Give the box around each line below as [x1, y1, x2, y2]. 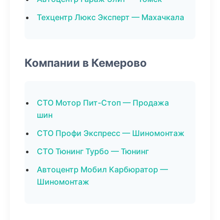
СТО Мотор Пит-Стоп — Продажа [37, 98, 169, 108]
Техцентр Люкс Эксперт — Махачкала [37, 12, 184, 22]
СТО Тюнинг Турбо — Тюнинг [37, 146, 149, 156]
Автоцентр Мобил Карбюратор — [37, 165, 168, 174]
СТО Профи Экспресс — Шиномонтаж [37, 128, 185, 138]
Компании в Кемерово [25, 56, 147, 69]
